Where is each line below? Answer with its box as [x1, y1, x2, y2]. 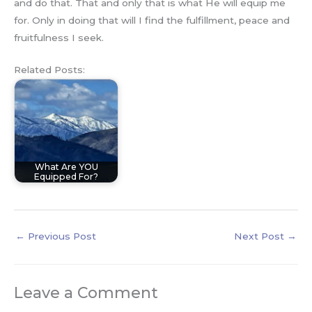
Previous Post [25, 230, 96, 242]
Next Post [234, 230, 287, 242]
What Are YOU [34, 162, 98, 173]
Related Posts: [14, 64, 85, 76]
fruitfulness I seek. [14, 31, 104, 43]
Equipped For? [34, 171, 98, 182]
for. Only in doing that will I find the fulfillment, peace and [14, 14, 290, 26]
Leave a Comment [14, 283, 158, 302]
